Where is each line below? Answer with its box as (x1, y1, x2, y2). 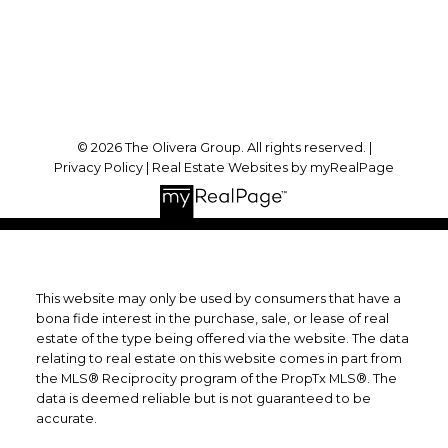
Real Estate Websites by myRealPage (152, 160, 394, 176)
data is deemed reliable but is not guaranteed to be (35, 391, 371, 406)
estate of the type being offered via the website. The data (35, 331, 409, 346)
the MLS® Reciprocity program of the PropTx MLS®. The (35, 371, 397, 386)
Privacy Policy (54, 160, 143, 176)
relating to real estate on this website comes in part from (35, 351, 402, 366)
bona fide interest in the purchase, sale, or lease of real (35, 311, 389, 326)
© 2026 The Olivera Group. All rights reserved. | (76, 140, 372, 156)
